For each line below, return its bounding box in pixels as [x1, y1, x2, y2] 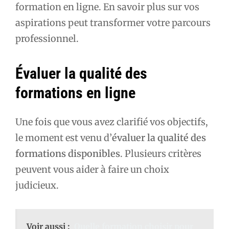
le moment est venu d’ [15, 131, 112, 144]
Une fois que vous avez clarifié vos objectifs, [15, 116, 208, 128]
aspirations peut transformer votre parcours [15, 16, 211, 29]
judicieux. [15, 179, 59, 191]
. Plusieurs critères [120, 147, 201, 159]
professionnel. [15, 32, 79, 44]
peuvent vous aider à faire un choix [15, 163, 169, 175]
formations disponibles [15, 147, 120, 159]
